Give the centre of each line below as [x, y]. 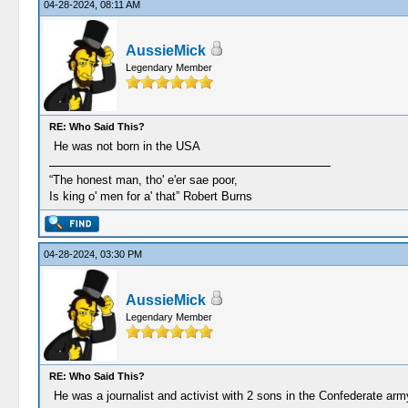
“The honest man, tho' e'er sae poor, [143, 180]
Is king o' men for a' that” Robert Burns [150, 196]
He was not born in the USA [127, 146]
